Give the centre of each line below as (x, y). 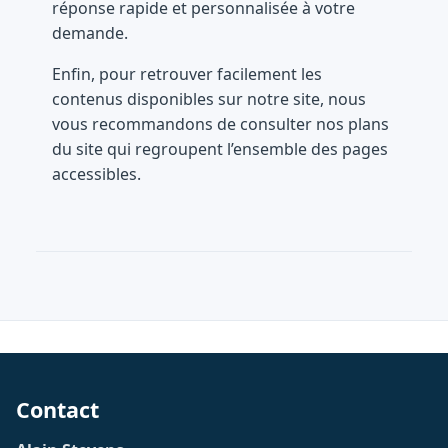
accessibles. (96, 173)
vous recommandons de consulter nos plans (220, 123)
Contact (57, 410)
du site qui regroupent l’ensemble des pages (220, 148)
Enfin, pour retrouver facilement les (187, 73)
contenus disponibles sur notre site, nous (209, 98)
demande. (90, 32)
